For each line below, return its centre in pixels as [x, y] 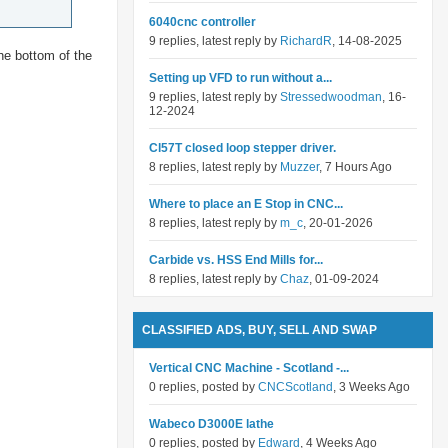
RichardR [306, 41]
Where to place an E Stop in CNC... [246, 204]
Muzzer [299, 167]
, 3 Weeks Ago [371, 387]
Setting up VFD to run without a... [240, 78]
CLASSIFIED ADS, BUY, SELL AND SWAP [259, 330]
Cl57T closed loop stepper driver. [242, 148]
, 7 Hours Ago [355, 167]
